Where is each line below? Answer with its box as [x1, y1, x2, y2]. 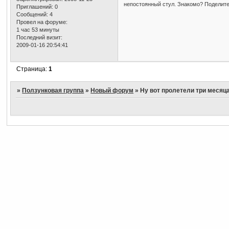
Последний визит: [16, 34, 63, 41]
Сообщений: [16, 11, 49, 18]
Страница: [16, 65, 49, 73]
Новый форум [90, 86, 134, 94]
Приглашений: [16, 4, 54, 10]
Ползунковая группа [22, 86, 84, 94]
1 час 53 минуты [16, 27, 60, 33]
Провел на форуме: [16, 19, 68, 26]
